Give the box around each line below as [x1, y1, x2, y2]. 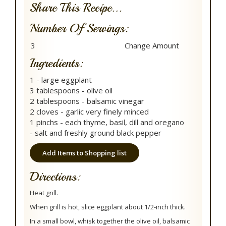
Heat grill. [30, 188, 58, 197]
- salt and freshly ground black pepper [30, 128, 161, 138]
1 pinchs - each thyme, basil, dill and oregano [30, 117, 184, 127]
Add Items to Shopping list [42, 148, 127, 157]
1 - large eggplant [30, 75, 92, 85]
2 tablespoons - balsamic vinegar [30, 96, 144, 106]
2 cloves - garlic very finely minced [30, 106, 149, 117]
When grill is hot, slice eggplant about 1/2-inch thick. [30, 202, 186, 211]
